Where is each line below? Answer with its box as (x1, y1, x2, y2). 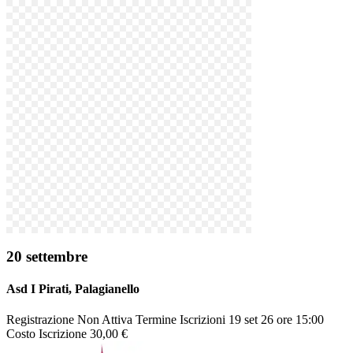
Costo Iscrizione (6, 327, 87, 341)
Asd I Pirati (6, 281, 69, 295)
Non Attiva (77, 313, 136, 327)
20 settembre (6, 247, 87, 265)
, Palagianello (69, 281, 139, 295)
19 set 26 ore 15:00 (229, 313, 324, 327)
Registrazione (6, 313, 74, 327)
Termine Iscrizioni (136, 313, 225, 327)
